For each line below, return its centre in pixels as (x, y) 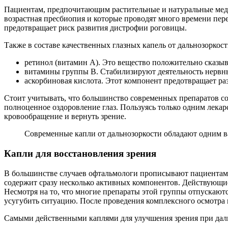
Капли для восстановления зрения (80, 154)
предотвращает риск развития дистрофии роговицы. (95, 28)
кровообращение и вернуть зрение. (65, 117)
